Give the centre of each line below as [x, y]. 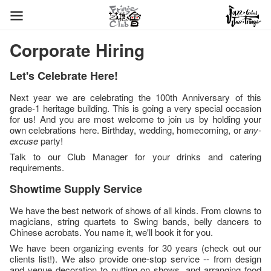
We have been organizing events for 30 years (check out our [135, 248]
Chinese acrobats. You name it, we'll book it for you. [111, 232]
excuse [24, 141]
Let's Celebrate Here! [64, 76]
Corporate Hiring [77, 50]
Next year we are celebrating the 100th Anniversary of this [135, 97]
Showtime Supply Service [76, 189]
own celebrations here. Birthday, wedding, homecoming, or [127, 130]
